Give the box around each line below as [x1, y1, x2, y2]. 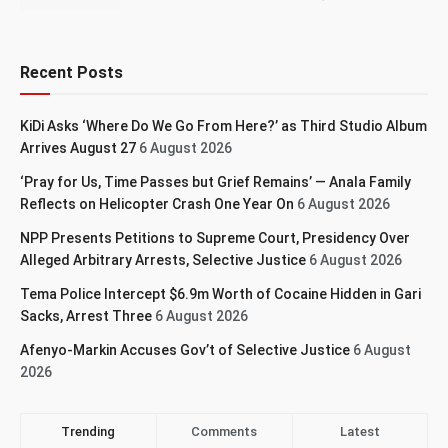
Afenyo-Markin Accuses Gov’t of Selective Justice [20, 341, 350, 358]
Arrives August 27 [20, 139, 136, 156]
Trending [61, 423, 116, 439]
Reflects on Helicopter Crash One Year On [20, 195, 294, 212]
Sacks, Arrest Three [20, 307, 152, 324]
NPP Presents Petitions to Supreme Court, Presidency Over [20, 229, 410, 246]
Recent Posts [20, 62, 123, 82]
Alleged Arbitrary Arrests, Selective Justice [20, 251, 306, 268]
